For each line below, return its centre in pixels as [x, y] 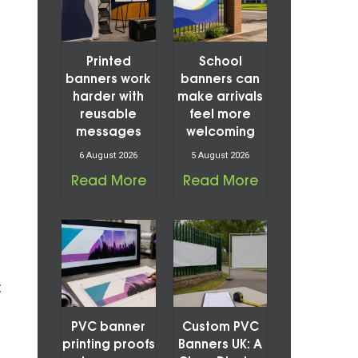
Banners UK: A [221, 346]
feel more [221, 115]
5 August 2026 [221, 156]
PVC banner [109, 328]
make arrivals [221, 98]
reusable [109, 115]
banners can [221, 80]
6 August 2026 [109, 156]
